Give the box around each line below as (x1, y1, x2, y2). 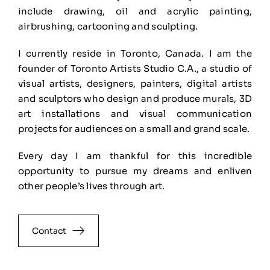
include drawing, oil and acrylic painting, (18, 5, 252, 17)
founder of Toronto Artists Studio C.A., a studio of (18, 62, 252, 74)
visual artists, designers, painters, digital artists (18, 77, 252, 89)
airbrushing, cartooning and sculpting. (18, 20, 198, 32)
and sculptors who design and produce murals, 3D (18, 92, 252, 104)
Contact (32, 225, 66, 236)
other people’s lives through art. (18, 180, 165, 192)
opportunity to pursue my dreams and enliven (18, 165, 252, 177)
